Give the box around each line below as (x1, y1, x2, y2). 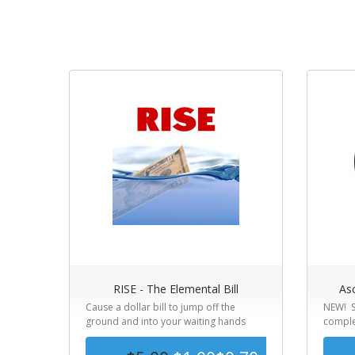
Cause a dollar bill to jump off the (86, 300, 235, 314)
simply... (86, 329, 122, 342)
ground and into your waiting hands (86, 315, 246, 328)
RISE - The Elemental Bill (113, 281, 239, 296)
